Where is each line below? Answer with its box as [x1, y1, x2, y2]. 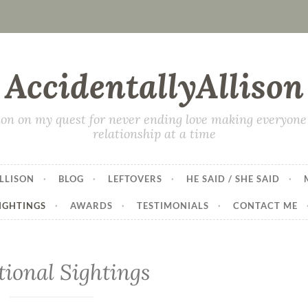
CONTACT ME [232, 200, 298, 211]
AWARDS [69, 200, 113, 211]
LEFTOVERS [107, 173, 162, 184]
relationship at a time [92, 126, 216, 142]
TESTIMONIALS [136, 200, 209, 211]
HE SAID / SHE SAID [186, 173, 280, 184]
